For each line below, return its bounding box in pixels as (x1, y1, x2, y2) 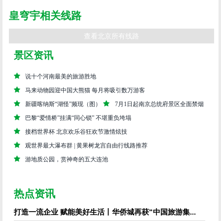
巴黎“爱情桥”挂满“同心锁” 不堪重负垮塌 (25, 114, 132, 122)
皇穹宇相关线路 (9, 10, 82, 22)
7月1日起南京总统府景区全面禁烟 (115, 101, 204, 108)
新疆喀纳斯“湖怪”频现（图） (25, 101, 102, 108)
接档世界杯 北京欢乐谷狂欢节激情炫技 (25, 128, 128, 136)
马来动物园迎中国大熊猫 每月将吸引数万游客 (25, 87, 146, 94)
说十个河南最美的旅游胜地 (25, 73, 97, 80)
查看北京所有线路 (84, 31, 140, 41)
